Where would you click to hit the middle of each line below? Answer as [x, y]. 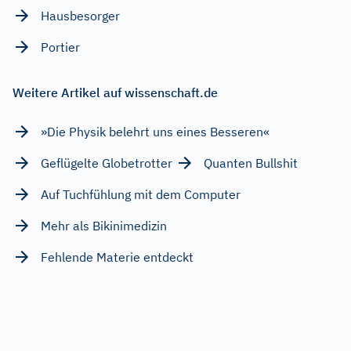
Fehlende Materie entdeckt [117, 257]
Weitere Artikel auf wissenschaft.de [115, 92]
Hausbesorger [80, 15]
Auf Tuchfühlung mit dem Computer [141, 194]
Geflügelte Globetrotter [107, 163]
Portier [60, 47]
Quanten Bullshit [251, 163]
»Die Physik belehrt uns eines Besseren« [155, 131]
